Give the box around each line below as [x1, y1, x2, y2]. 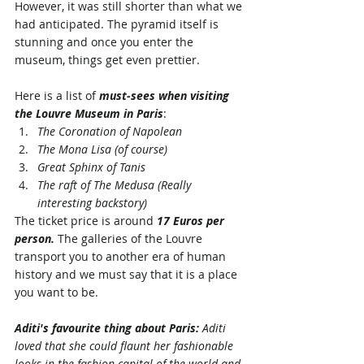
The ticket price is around [15, 212, 157, 228]
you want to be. [15, 284, 102, 300]
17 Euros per [157, 212, 227, 228]
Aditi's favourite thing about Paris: [15, 319, 199, 336]
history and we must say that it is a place [15, 266, 240, 282]
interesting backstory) [37, 194, 147, 210]
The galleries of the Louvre [54, 230, 206, 246]
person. [15, 230, 54, 246]
